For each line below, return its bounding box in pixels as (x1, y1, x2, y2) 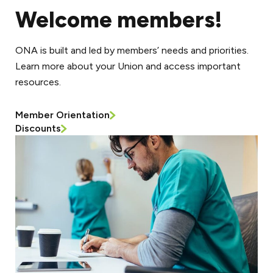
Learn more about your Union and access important (15, 60, 241, 73)
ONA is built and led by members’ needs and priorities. (15, 44, 249, 57)
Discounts (15, 122, 61, 135)
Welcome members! (15, 7, 222, 34)
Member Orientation (15, 109, 110, 121)
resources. (15, 76, 61, 88)
